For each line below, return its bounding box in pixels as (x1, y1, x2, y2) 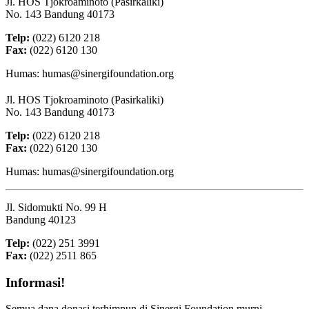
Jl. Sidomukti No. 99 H (6, 201, 107, 214)
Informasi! (6, 275, 65, 290)
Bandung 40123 (6, 214, 76, 226)
